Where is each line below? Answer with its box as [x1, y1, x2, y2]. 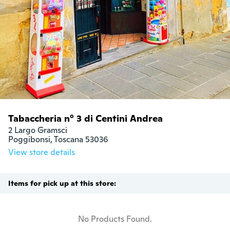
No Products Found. [78, 214, 152, 225]
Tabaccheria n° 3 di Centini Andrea [8, 112, 163, 125]
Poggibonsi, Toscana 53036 [8, 134, 108, 145]
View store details [8, 147, 75, 158]
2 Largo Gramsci [8, 125, 67, 136]
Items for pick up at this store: [8, 179, 116, 188]
